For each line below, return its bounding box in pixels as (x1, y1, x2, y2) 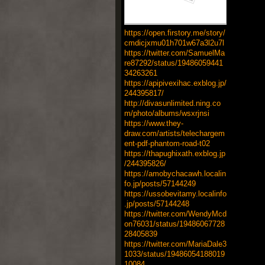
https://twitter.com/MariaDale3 (124, 239, 227, 248)
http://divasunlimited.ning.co (124, 98, 221, 108)
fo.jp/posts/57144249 (124, 179, 196, 188)
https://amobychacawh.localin (124, 169, 226, 178)
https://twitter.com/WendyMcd (124, 209, 227, 218)
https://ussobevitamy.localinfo (124, 189, 227, 198)
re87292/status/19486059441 (124, 58, 223, 67)
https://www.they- (124, 118, 183, 128)
